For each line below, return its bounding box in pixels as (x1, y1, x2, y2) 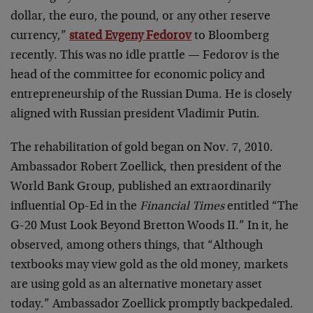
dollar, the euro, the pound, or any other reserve (10, 10, 270, 23)
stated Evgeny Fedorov (69, 30, 191, 43)
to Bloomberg (191, 30, 269, 43)
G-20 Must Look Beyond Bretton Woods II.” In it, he (10, 220, 289, 233)
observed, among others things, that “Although (10, 240, 263, 252)
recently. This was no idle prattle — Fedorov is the (10, 50, 279, 62)
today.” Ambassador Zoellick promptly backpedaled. (10, 298, 293, 311)
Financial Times (140, 201, 224, 213)
